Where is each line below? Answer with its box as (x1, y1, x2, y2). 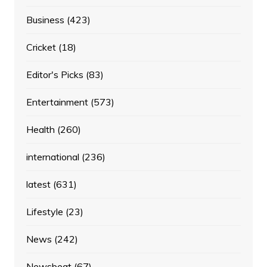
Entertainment (26, 96, 88, 108)
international (26, 151, 79, 163)
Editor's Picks (26, 69, 83, 81)
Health (26, 123, 55, 136)
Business (26, 14, 64, 26)
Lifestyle (26, 206, 63, 218)
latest (26, 178, 51, 191)
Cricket (26, 41, 56, 54)
